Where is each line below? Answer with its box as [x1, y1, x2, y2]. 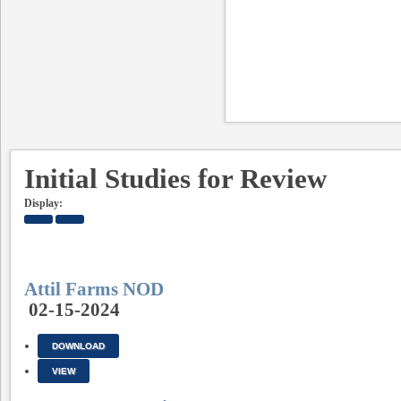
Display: [24, 197, 63, 209]
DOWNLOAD [52, 341, 105, 351]
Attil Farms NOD [24, 278, 164, 300]
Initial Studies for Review [24, 163, 327, 194]
